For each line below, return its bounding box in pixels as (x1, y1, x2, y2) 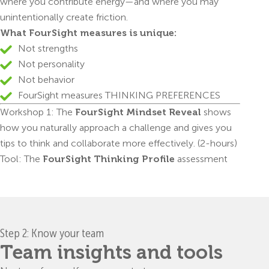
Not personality (18, 58, 85, 70)
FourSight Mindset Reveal (75, 106, 201, 118)
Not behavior (18, 73, 74, 85)
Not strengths (18, 42, 78, 54)
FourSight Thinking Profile (43, 153, 175, 165)
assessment (175, 153, 228, 165)
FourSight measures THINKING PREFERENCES (18, 89, 220, 101)
